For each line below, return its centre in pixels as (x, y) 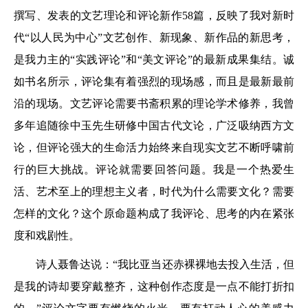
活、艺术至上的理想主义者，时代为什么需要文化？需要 (154, 191)
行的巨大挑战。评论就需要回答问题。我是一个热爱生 (154, 169)
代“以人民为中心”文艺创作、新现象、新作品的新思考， (154, 37)
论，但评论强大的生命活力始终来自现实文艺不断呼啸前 (154, 147)
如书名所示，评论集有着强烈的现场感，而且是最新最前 (154, 81)
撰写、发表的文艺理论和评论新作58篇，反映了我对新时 (154, 15)
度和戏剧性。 (47, 235)
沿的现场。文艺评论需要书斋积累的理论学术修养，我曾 (154, 103)
